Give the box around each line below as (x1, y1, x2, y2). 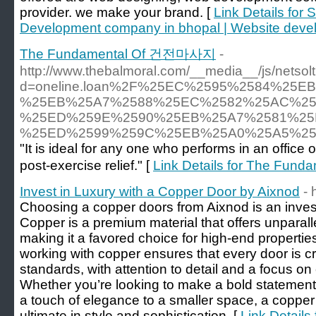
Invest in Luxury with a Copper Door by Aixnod (20, 184, 300, 199)
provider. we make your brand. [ (20, 5, 214, 20)
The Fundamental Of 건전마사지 (20, 47, 216, 61)
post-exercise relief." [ (20, 158, 153, 173)
